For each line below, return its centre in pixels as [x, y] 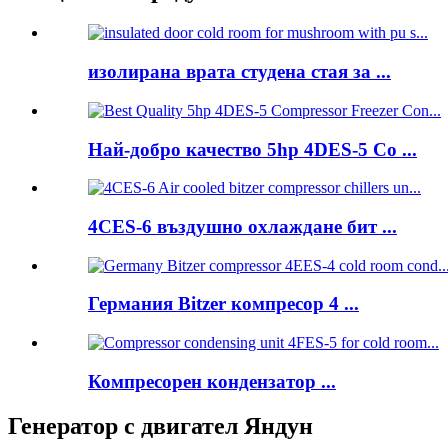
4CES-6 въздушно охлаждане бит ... [242, 226]
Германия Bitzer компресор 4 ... [223, 304]
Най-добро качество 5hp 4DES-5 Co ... [252, 149]
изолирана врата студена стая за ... [239, 72]
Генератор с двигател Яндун [160, 425]
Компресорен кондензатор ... [212, 381]
